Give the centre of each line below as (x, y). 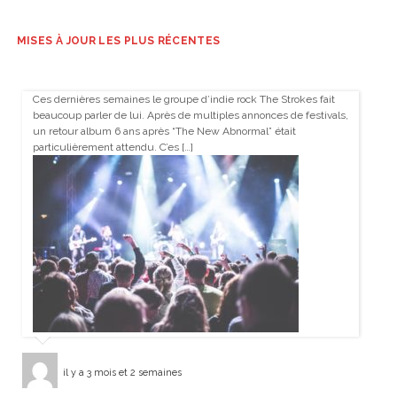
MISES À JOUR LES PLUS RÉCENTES (118, 41)
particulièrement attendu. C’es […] (113, 148)
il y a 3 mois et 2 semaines (122, 372)
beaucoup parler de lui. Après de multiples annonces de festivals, (190, 116)
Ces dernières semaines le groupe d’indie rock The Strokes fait (183, 100)
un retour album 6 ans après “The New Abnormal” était (164, 132)
